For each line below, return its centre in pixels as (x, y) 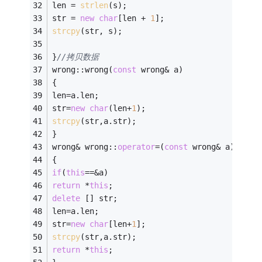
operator (137, 147)
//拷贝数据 (80, 57)
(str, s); (104, 31)
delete (66, 199)
